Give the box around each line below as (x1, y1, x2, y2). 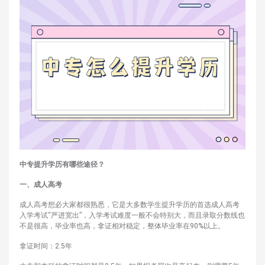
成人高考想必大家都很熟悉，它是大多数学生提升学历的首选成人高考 (20, 200, 240, 209)
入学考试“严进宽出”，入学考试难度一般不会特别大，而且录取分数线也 (20, 211, 245, 219)
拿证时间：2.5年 (20, 241, 72, 250)
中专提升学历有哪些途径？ (20, 160, 105, 169)
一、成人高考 (20, 180, 62, 189)
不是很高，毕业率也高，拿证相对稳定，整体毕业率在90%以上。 (20, 221, 225, 230)
